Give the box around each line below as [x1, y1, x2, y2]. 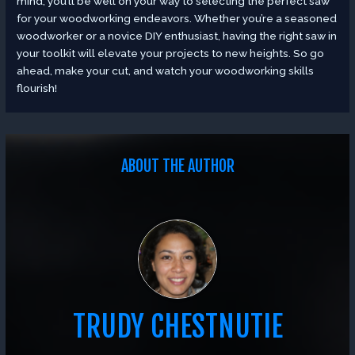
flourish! [17, 81, 58, 94]
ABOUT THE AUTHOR [120, 155, 235, 176]
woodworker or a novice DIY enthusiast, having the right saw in [17, 29, 338, 42]
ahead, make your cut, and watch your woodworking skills [17, 63, 315, 77]
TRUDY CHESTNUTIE [72, 307, 283, 345]
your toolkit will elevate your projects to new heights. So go [17, 46, 325, 59]
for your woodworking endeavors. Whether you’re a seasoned [17, 11, 338, 25]
